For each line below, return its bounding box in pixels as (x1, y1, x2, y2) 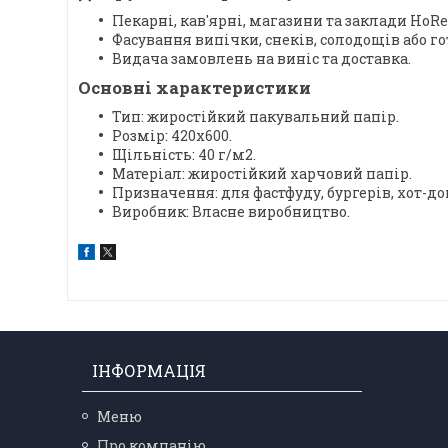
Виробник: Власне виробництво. (112, 202, 350, 222)
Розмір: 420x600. (112, 126, 232, 146)
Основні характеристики (78, 76, 311, 100)
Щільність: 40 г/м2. (112, 145, 256, 165)
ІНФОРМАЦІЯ (92, 360, 207, 382)
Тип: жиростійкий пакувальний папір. (112, 107, 399, 127)
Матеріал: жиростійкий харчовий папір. (112, 164, 412, 184)
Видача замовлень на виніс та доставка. (112, 49, 411, 69)
